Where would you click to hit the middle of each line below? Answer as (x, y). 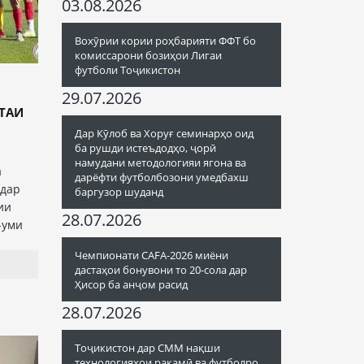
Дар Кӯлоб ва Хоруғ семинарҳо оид (164, 133)
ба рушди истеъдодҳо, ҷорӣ (145, 148)
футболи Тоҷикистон (128, 70)
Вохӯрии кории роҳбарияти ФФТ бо (165, 41)
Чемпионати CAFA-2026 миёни (152, 255)
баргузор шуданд (119, 192)
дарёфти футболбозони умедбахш (162, 177)
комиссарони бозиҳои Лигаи (148, 55)
